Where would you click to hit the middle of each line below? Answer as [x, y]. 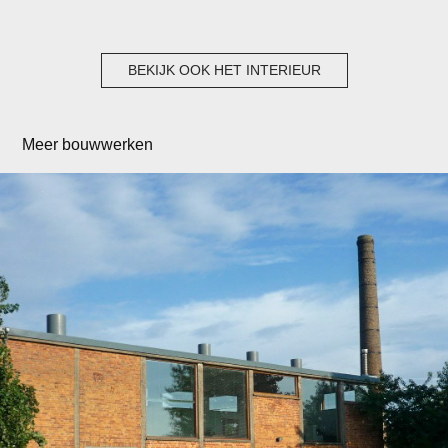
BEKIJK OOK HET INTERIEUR [224, 69]
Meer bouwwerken [88, 144]
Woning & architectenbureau [224, 394]
